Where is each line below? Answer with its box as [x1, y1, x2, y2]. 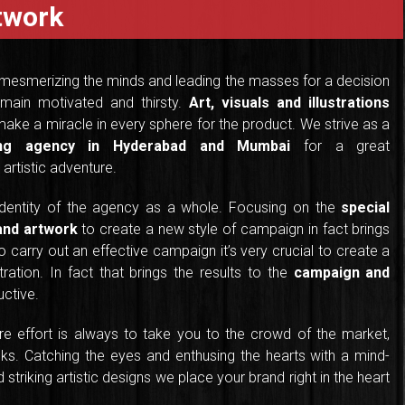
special [341, 199, 391, 217]
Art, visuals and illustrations [189, 94, 391, 112]
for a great [290, 137, 391, 155]
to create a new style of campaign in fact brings [77, 221, 391, 239]
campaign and [293, 264, 391, 282]
